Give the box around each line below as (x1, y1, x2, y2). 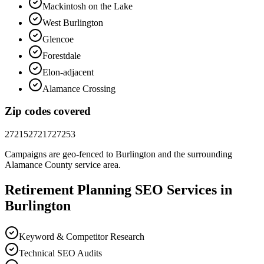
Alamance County (5, 160, 72, 170)
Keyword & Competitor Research (19, 231, 144, 242)
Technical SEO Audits (19, 247, 102, 258)
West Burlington (42, 17, 103, 28)
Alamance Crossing (42, 83, 115, 94)
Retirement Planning (5, 182, 131, 198)
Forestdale (42, 50, 81, 61)
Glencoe (42, 34, 74, 44)
